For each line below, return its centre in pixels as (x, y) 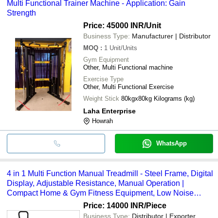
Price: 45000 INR (114, 25)
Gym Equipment (106, 59)
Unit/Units (123, 48)
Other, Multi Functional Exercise (128, 87)
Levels (18, 202)
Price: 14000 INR (114, 205)
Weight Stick (101, 98)
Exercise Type (103, 79)
